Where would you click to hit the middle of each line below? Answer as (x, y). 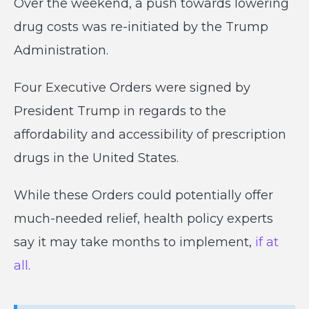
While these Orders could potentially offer (143, 195)
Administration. (61, 50)
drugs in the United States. (96, 158)
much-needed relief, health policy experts (143, 219)
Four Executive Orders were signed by (132, 88)
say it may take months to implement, (134, 242)
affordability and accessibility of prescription (150, 134)
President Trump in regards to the (120, 111)
